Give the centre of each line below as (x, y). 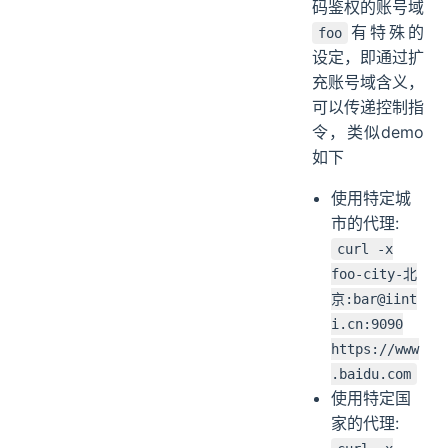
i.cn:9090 (367, 323)
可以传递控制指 (368, 106)
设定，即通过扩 (368, 56)
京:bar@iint (374, 298)
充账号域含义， (368, 81)
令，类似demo (368, 131)
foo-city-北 (374, 273)
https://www (375, 348)
